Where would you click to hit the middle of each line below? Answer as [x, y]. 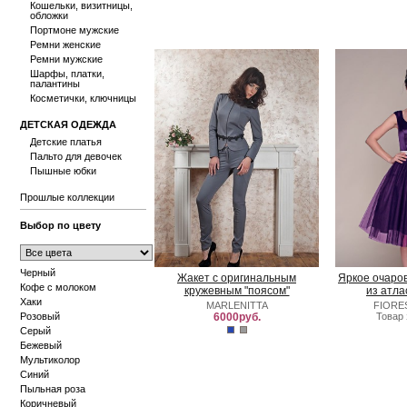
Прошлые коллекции [67, 197]
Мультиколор [50, 360]
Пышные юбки [63, 171]
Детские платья [66, 142]
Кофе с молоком [58, 287]
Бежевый [41, 345]
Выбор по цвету [60, 225]
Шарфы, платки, [67, 74]
